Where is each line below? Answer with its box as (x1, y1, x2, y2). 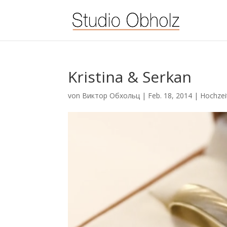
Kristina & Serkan (68, 66, 192, 87)
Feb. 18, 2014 (148, 91, 193, 100)
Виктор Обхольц (82, 91, 140, 100)
